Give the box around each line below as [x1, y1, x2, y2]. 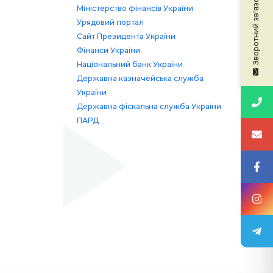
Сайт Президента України [76, 32, 175, 41]
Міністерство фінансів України [76, 4, 193, 13]
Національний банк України [76, 60, 183, 69]
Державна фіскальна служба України [76, 102, 221, 112]
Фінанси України [76, 46, 140, 55]
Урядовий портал [76, 18, 144, 27]
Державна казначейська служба [76, 74, 204, 83]
